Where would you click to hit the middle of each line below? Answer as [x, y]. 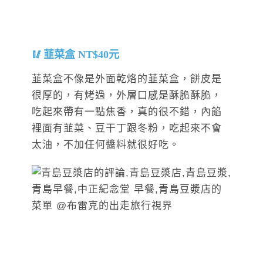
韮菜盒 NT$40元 [81, 54]
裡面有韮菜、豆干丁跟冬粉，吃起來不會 [127, 128]
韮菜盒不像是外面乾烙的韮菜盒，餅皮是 [127, 79]
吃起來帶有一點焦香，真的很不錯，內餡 [127, 112]
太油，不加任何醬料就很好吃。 [106, 144]
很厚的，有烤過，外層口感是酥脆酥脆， [127, 95]
